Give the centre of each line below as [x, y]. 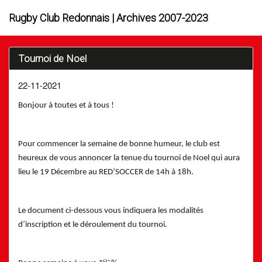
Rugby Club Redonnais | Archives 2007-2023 [108, 18]
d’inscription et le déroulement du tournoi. [93, 225]
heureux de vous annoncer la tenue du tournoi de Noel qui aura [129, 158]
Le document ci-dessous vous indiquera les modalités [111, 211]
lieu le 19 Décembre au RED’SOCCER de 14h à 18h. [106, 172]
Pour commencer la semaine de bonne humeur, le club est [119, 144]
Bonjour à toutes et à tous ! [66, 105]
